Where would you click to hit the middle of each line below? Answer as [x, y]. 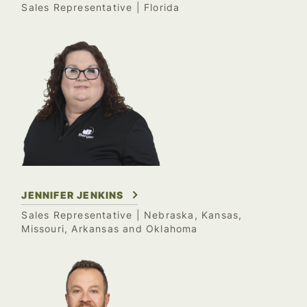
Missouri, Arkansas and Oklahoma [110, 229]
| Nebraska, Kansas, [187, 215]
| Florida [156, 8]
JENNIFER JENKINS [73, 195]
